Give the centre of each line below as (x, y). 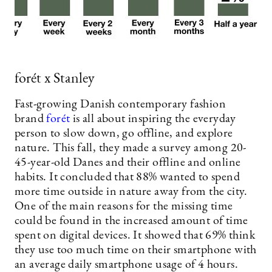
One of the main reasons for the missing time (124, 207)
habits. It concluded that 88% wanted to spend (127, 178)
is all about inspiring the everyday (153, 119)
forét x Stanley (55, 79)
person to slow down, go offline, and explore (124, 134)
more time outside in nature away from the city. (131, 192)
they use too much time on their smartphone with (136, 250)
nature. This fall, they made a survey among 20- (131, 148)
